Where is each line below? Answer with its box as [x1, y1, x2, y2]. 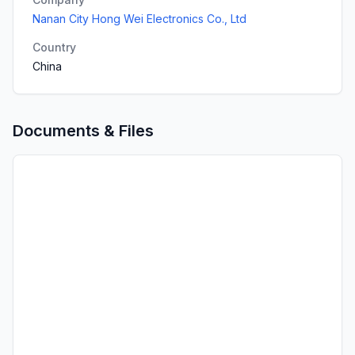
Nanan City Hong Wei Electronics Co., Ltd [32, 12, 246, 25]
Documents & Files [13, 121, 154, 140]
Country [32, 40, 76, 54]
